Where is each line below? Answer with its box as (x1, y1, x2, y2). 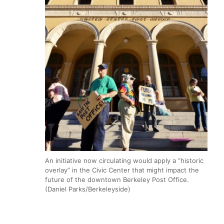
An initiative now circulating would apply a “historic (45, 156, 203, 164)
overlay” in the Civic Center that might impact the (45, 165, 199, 174)
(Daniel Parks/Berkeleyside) (45, 184, 130, 193)
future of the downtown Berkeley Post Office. (45, 175, 189, 183)
